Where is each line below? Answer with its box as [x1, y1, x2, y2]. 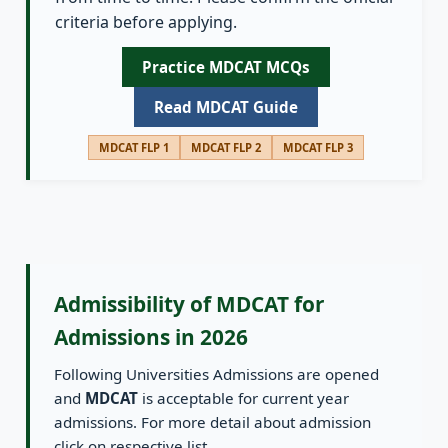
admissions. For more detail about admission [54, 412, 371, 433]
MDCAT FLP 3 [283, 140, 353, 156]
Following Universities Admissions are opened [54, 364, 379, 385]
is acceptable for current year [138, 388, 349, 409]
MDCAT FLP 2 [191, 140, 261, 156]
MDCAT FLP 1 [99, 140, 169, 156]
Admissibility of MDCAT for [54, 290, 324, 319]
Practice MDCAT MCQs [142, 57, 310, 78]
